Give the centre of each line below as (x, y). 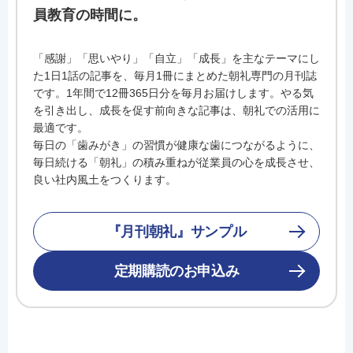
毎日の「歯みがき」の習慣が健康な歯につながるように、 (176, 145)
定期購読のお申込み (176, 271)
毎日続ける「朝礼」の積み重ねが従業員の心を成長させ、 (176, 162)
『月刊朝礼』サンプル (176, 231)
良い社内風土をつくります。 (105, 179)
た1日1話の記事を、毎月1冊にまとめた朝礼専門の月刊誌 (175, 75)
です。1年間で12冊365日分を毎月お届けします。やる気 (173, 93)
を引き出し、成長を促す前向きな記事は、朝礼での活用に (176, 110)
